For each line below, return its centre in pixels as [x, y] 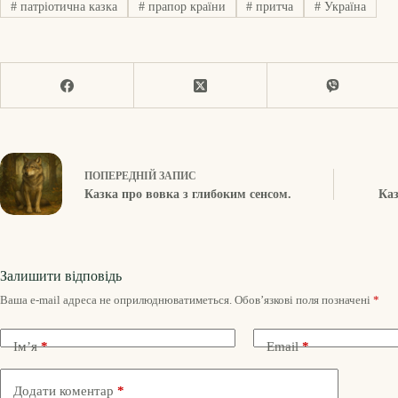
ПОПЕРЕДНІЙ [122, 175]
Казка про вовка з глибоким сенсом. [188, 194]
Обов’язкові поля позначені [304, 300]
